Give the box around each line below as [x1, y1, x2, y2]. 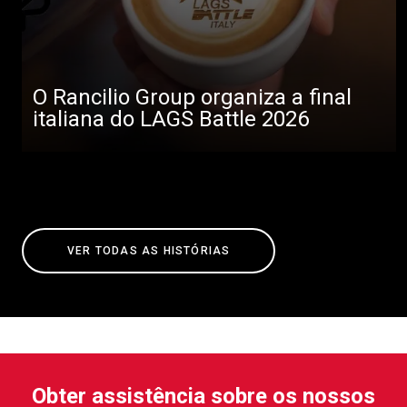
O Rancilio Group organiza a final [33, 84, 352, 110]
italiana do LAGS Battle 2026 [33, 105, 309, 132]
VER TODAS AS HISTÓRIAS [67, 243, 231, 257]
